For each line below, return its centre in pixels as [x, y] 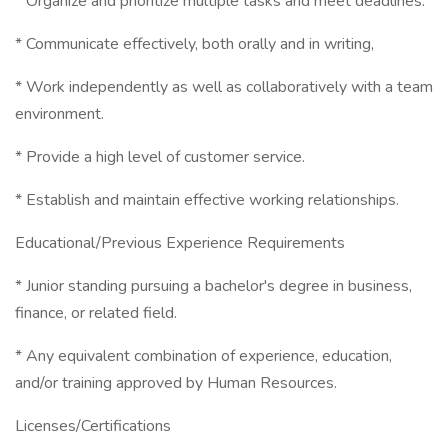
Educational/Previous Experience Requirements [180, 243]
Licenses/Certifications [93, 426]
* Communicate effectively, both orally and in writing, [194, 44]
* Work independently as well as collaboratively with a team [224, 87]
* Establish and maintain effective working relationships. [207, 200]
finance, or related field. [96, 313]
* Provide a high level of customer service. [160, 157]
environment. [59, 114]
